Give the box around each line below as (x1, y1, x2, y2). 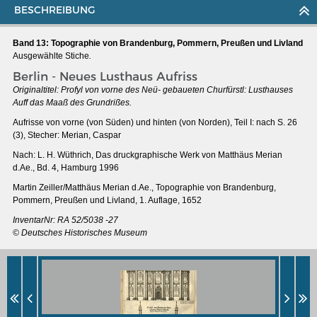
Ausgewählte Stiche (13, 50, 89, 61)
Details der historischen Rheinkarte (27, 284, 172, 296)
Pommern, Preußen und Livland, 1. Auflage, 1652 (13, 195, 202, 205)
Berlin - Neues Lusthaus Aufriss (13, 69, 197, 83)
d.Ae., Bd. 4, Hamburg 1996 (13, 162, 119, 173)
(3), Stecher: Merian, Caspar (13, 129, 121, 140)
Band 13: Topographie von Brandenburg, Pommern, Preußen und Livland (13, 38, 303, 48)
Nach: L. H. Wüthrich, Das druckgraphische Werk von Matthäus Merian (13, 149, 282, 160)
